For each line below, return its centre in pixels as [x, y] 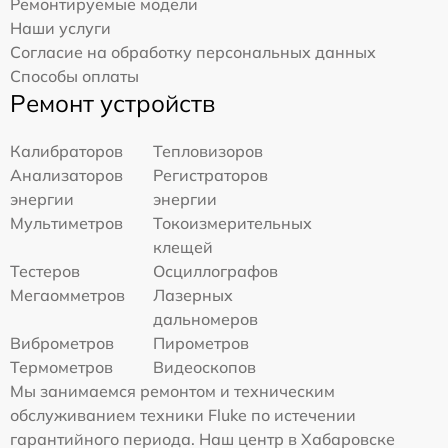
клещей [183, 247]
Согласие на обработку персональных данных [193, 52]
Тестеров [45, 271]
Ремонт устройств [112, 103]
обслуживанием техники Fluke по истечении [183, 415]
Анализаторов [66, 175]
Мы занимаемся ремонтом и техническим [172, 391]
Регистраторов [211, 175]
